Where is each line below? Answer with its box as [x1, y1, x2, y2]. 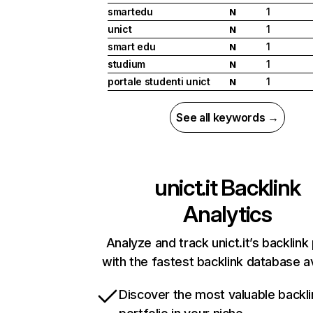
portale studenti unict [108, 75, 210, 88]
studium [108, 58, 146, 71]
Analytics [183, 201, 272, 228]
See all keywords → [176, 110, 279, 125]
